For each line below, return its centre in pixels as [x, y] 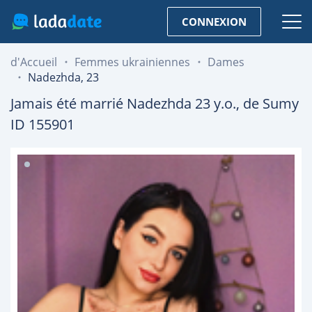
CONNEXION [214, 21]
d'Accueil [34, 62]
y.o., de [236, 103]
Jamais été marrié [69, 103]
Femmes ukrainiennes [132, 62]
